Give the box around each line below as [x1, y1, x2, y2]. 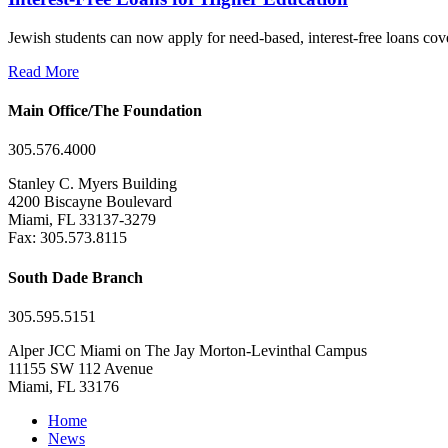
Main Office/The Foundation [8, 102, 202, 120]
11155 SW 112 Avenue [8, 359, 153, 377]
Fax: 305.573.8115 [8, 229, 127, 247]
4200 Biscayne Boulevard [8, 193, 172, 211]
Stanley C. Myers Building [8, 175, 177, 193]
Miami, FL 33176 [8, 377, 119, 395]
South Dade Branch [8, 268, 143, 286]
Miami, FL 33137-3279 [8, 211, 156, 229]
